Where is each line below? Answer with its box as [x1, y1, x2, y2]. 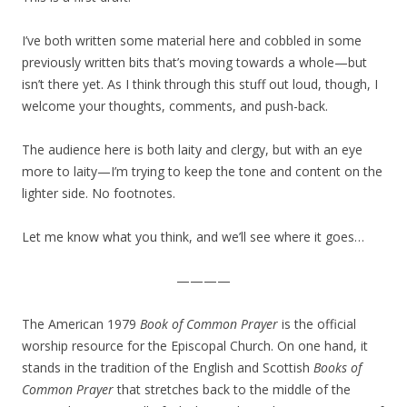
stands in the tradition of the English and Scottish [22, 359, 313, 376]
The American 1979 [22, 315, 140, 333]
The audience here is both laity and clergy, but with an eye [22, 141, 362, 158]
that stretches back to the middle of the [114, 381, 351, 398]
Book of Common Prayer [140, 315, 278, 333]
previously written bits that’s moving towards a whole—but [22, 54, 367, 71]
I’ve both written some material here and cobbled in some [22, 32, 362, 49]
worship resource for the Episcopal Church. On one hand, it [22, 337, 368, 354]
